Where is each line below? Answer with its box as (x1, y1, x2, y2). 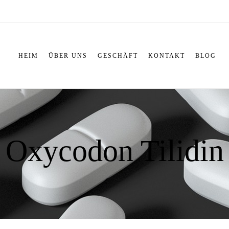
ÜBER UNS (48, 52, 87, 59)
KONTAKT (148, 52, 185, 59)
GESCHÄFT (97, 52, 138, 59)
